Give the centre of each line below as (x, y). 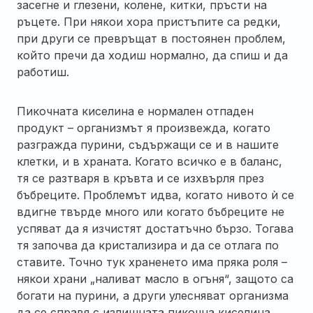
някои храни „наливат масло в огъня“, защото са (155, 278)
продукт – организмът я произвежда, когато (144, 128)
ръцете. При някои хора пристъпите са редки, (149, 21)
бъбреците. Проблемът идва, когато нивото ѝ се (155, 195)
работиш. (43, 72)
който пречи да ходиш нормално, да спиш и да (152, 55)
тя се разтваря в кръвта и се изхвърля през (140, 178)
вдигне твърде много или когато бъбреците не (151, 211)
